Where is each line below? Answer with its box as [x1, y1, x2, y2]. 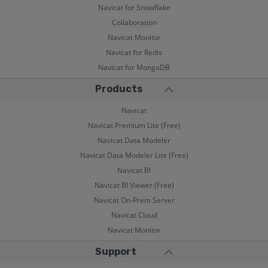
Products [95, 83, 142, 95]
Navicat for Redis [106, 47, 162, 57]
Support [95, 246, 136, 257]
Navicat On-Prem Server [93, 195, 175, 205]
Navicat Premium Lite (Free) [87, 120, 181, 130]
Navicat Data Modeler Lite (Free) [80, 150, 188, 160]
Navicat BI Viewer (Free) [94, 180, 174, 190]
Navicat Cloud [111, 210, 157, 220]
